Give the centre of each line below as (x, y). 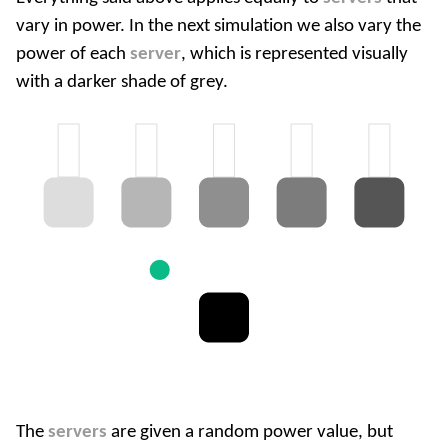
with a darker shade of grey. (122, 82)
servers (77, 433)
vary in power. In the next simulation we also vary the (218, 26)
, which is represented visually (294, 54)
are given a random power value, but (250, 433)
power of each (73, 54)
